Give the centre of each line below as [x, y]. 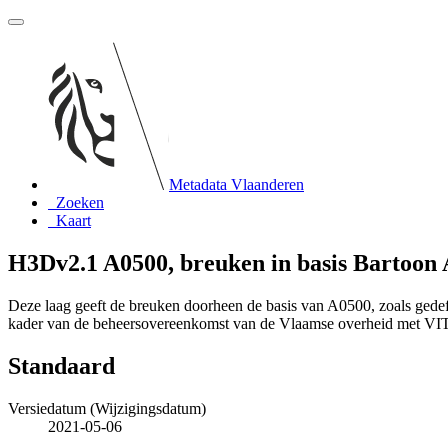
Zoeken [80, 202]
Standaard [61, 365]
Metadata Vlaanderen [236, 184]
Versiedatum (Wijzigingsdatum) [107, 408]
